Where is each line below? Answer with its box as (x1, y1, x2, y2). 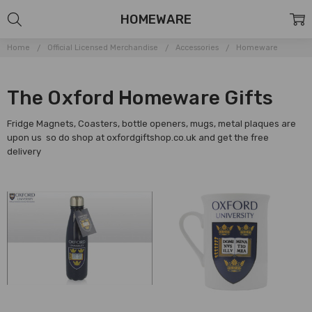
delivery (7, 146, 42, 157)
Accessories (175, 43, 219, 52)
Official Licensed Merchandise (47, 43, 159, 52)
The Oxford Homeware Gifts (7, 86, 274, 109)
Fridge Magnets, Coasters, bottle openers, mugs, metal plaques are (7, 118, 299, 129)
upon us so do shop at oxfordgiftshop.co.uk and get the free (7, 132, 270, 143)
